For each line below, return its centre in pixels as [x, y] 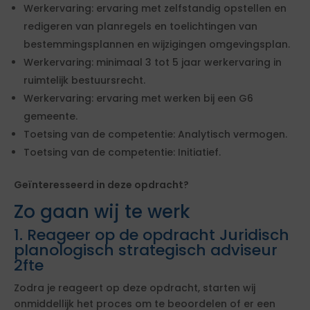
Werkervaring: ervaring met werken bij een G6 [138, 98]
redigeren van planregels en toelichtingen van [140, 26]
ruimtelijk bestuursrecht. [84, 80]
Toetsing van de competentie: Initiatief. [122, 152]
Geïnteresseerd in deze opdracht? [101, 185]
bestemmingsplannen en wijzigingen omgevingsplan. [157, 44]
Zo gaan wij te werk [102, 212]
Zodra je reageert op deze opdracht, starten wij [135, 288]
